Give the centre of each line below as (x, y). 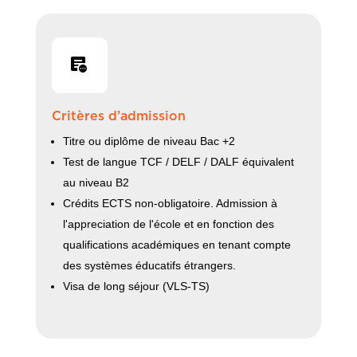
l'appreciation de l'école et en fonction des (168, 224)
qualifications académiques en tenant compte (177, 245)
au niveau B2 (96, 183)
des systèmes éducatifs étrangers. (149, 266)
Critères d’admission (118, 117)
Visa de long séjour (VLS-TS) (136, 286)
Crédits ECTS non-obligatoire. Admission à (170, 204)
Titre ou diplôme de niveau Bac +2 (149, 141)
